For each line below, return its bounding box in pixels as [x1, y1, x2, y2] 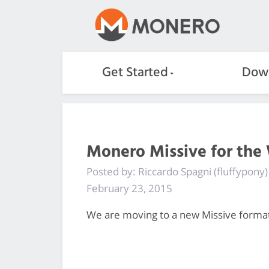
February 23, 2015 [86, 181, 172, 195]
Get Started [102, 62, 168, 83]
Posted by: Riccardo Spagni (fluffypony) [86, 164, 268, 178]
